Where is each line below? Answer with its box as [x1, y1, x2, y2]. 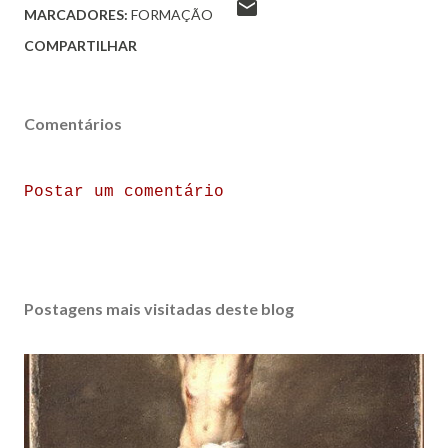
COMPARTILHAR [24, 37, 137, 55]
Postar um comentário [24, 183, 224, 202]
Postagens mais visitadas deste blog [24, 299, 294, 319]
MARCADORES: [24, 6, 128, 24]
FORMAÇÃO [131, 6, 213, 24]
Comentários [24, 114, 122, 134]
